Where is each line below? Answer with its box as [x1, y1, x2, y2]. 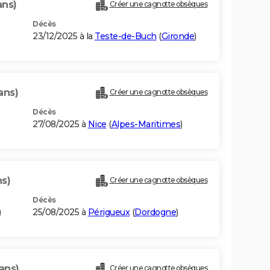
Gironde [161, 31, 194, 42]
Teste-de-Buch [95, 31, 157, 42]
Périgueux [87, 207, 130, 218]
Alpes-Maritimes [111, 119, 180, 130]
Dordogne [134, 207, 176, 218]
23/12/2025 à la [33, 31, 95, 42]
